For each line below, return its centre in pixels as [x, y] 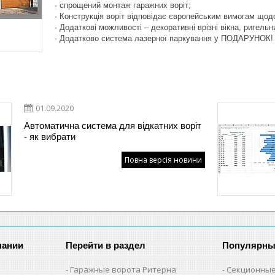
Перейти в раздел [106, 245]
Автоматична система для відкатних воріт [113, 125]
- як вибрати [50, 136]
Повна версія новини [163, 160]
